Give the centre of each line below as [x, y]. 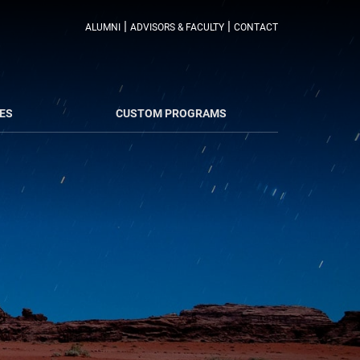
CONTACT [256, 27]
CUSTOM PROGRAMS [171, 113]
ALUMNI [103, 27]
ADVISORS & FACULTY [177, 27]
